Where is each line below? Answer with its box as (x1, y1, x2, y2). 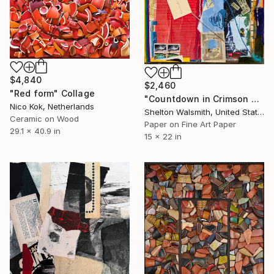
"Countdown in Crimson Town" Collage (251, 94, 259, 105)
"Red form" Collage (10, 87, 95, 98)
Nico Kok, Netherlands (10, 101, 94, 111)
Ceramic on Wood (10, 113, 79, 124)
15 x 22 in (144, 131, 182, 142)
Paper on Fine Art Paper (144, 119, 236, 130)
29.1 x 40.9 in (10, 125, 61, 136)
